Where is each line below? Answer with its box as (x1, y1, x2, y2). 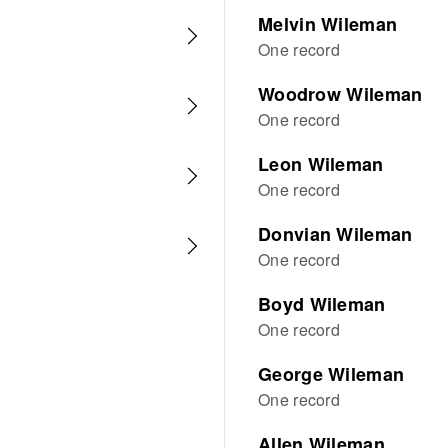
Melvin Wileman (258, 11, 398, 37)
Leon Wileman (258, 151, 384, 177)
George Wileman (258, 361, 405, 387)
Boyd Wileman (258, 291, 386, 317)
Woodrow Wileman (258, 81, 423, 107)
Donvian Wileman (258, 221, 413, 247)
